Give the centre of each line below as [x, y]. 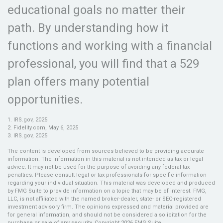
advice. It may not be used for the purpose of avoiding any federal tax [99, 167]
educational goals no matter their [97, 10]
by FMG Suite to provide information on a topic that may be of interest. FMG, [107, 191]
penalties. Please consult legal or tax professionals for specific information [107, 175]
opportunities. [45, 100]
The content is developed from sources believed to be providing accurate [106, 151]
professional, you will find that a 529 [103, 64]
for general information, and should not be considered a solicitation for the [107, 215]
